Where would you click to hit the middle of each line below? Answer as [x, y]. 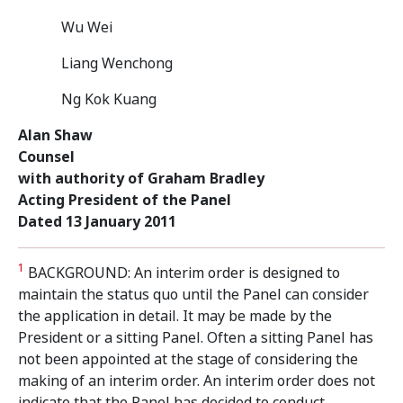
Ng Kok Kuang [109, 99]
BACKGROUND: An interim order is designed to [182, 273]
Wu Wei [87, 27]
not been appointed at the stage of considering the [188, 359]
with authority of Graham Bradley [141, 179]
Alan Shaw [55, 135]
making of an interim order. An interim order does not [197, 381]
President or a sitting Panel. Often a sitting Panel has [196, 338]
